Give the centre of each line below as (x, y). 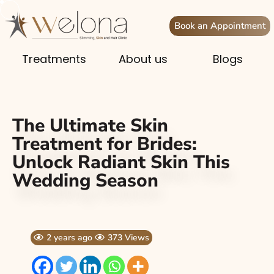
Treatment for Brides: (105, 144)
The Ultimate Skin (90, 126)
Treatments (54, 59)
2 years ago (71, 238)
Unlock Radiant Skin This (121, 163)
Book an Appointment (220, 25)
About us (143, 59)
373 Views (128, 238)
